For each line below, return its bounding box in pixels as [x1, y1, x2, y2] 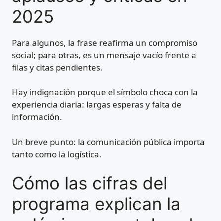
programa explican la [12, 193, 181, 215]
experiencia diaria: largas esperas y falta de [12, 99, 182, 110]
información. [12, 111, 62, 123]
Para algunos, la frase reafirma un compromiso [12, 37, 197, 48]
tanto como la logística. [12, 148, 102, 160]
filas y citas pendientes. [12, 61, 103, 73]
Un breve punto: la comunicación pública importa [12, 136, 205, 147]
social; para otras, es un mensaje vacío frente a [12, 49, 196, 61]
